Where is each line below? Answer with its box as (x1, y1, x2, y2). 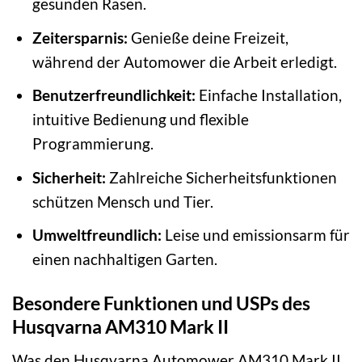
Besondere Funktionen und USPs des (12, 292, 310, 315)
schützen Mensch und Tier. (32, 192, 213, 211)
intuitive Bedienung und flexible (32, 110, 249, 129)
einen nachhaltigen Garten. (32, 250, 217, 269)
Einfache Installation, (195, 86, 342, 105)
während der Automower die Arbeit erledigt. (32, 52, 337, 71)
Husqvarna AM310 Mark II (12, 315, 229, 339)
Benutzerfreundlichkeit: (32, 86, 196, 105)
